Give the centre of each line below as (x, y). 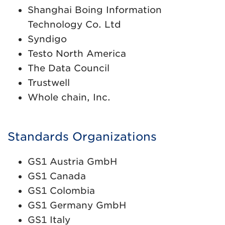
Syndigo (47, 39)
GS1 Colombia (61, 191)
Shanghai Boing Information (95, 10)
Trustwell (49, 83)
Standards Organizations (82, 137)
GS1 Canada (57, 176)
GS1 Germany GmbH (77, 205)
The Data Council (70, 68)
